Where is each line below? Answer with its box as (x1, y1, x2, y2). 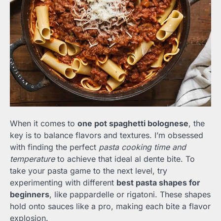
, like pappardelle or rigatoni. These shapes (49, 189, 211, 200)
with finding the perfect (10, 142, 99, 152)
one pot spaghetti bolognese (77, 118, 188, 129)
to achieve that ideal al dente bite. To (55, 154, 195, 164)
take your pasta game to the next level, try (10, 166, 167, 176)
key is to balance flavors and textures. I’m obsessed (10, 130, 203, 141)
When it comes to (10, 118, 77, 129)
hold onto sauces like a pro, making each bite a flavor (10, 201, 211, 212)
